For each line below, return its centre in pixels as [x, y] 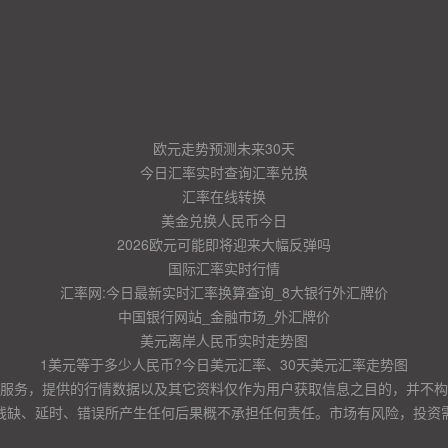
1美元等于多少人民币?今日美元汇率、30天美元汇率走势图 [224, 364]
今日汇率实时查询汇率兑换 [224, 172]
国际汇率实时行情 [224, 268]
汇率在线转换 [224, 196]
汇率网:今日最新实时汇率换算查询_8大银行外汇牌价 [224, 292]
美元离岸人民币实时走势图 [224, 340]
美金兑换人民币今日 [224, 220]
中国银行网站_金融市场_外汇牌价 [224, 316]
